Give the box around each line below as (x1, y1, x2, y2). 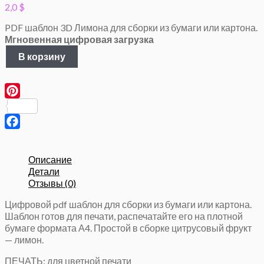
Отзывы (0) (28, 177, 76, 189)
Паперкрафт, (4, 92, 61, 104)
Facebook (5, 131, 46, 143)
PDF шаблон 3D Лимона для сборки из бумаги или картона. (5, 22, 258, 34)
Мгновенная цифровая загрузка (5, 34, 154, 45)
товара (4, 57, 35, 68)
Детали (28, 166, 60, 177)
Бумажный (4, 104, 51, 115)
